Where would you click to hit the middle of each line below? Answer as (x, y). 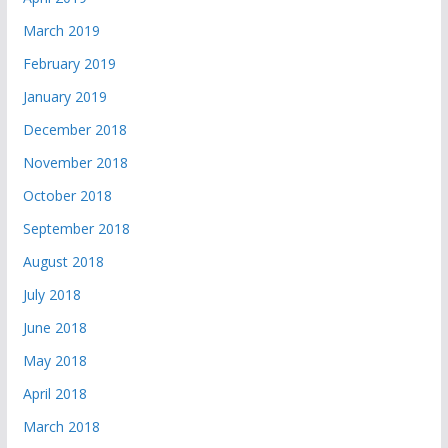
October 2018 (67, 196)
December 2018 (74, 130)
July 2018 (51, 295)
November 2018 (75, 163)
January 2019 (64, 97)
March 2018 (61, 427)
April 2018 (54, 394)
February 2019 (69, 64)
